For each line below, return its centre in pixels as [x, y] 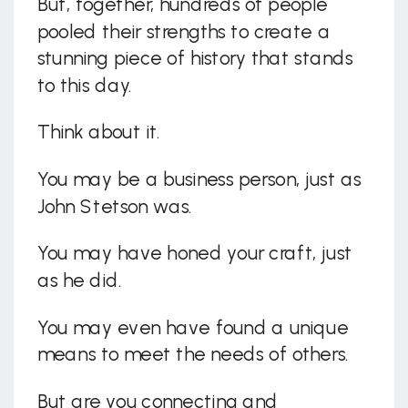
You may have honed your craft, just [194, 254]
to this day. [85, 86]
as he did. [80, 281]
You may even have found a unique [193, 328]
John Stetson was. [115, 207]
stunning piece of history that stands [195, 59]
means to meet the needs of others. [193, 355]
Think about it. [99, 133]
